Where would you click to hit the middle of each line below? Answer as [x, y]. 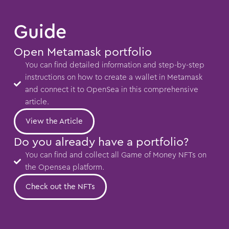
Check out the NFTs [60, 187]
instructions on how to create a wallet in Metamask [114, 77]
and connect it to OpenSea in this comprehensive [112, 89]
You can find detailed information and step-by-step [115, 65]
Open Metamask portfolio [83, 52]
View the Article [54, 121]
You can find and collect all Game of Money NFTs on [116, 155]
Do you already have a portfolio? [101, 142]
